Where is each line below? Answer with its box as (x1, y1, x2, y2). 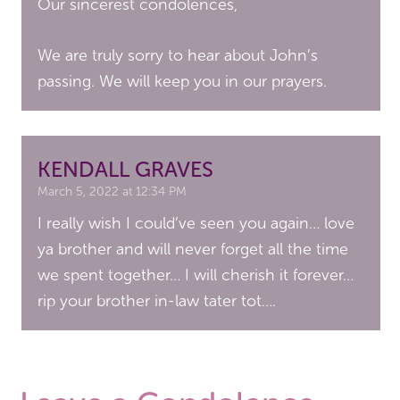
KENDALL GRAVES (37, 156, 214, 182)
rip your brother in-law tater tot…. (37, 291, 277, 311)
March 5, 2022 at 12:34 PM (37, 184, 187, 199)
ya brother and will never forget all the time (37, 239, 349, 259)
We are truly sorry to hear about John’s (37, 46, 319, 65)
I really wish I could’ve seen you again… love (37, 213, 355, 233)
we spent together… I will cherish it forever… (37, 265, 354, 285)
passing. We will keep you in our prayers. (37, 71, 328, 91)
